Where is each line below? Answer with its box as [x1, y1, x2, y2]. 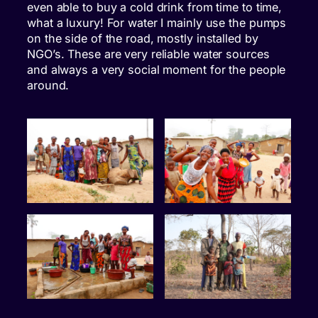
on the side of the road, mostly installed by [27, 31, 258, 45]
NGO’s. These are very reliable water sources [27, 46, 270, 61]
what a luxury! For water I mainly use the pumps [27, 15, 287, 30]
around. [27, 77, 70, 92]
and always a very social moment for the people [27, 62, 286, 77]
